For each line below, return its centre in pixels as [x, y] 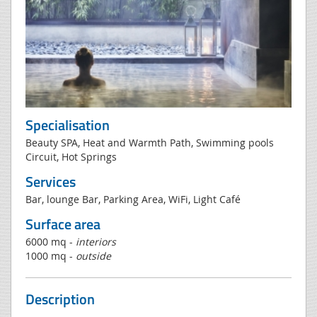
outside [93, 255]
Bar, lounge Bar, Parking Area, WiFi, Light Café [133, 199]
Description [60, 299]
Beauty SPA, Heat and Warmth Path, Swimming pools [150, 142]
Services [51, 181]
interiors [96, 241]
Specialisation [68, 125]
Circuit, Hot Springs [71, 156]
